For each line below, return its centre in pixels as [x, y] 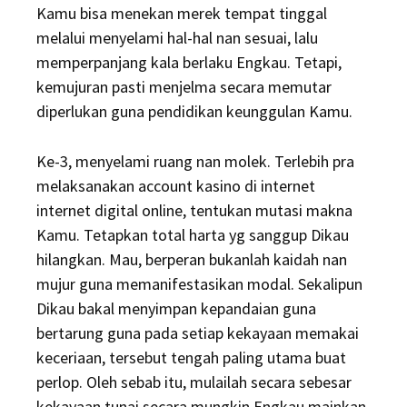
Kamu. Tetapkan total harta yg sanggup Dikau [193, 235]
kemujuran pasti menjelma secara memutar [184, 87]
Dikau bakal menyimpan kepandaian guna [176, 308]
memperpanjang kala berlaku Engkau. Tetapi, [189, 62]
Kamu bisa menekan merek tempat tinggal [182, 13]
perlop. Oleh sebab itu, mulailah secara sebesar [194, 382]
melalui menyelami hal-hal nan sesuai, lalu [177, 38]
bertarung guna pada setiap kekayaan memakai [198, 333]
